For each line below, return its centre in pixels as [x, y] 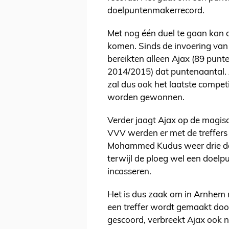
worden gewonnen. [146, 98]
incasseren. [130, 172]
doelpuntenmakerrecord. [156, 11]
